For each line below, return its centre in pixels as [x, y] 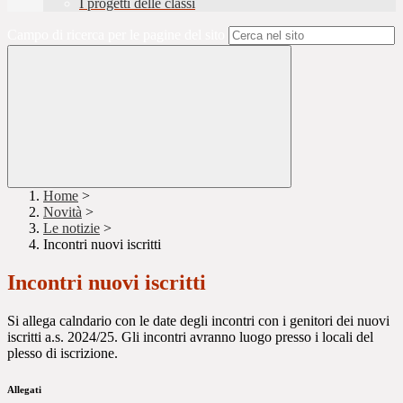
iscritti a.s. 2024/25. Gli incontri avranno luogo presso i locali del [190, 337]
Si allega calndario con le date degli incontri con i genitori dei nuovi [198, 321]
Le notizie [72, 228]
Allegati [24, 390]
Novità [63, 212]
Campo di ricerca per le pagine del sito [116, 35]
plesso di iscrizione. [63, 354]
